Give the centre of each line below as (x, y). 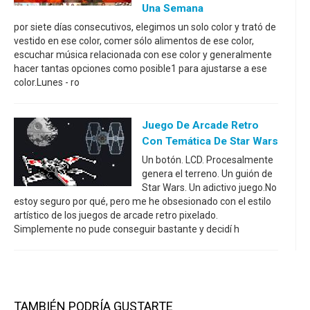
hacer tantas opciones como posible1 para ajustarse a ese (140, 69)
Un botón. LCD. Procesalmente (208, 160)
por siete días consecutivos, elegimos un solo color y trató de (145, 27)
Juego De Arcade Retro (200, 126)
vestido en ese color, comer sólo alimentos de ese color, (134, 41)
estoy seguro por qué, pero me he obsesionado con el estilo (143, 202)
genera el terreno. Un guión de (207, 174)
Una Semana (173, 9)
